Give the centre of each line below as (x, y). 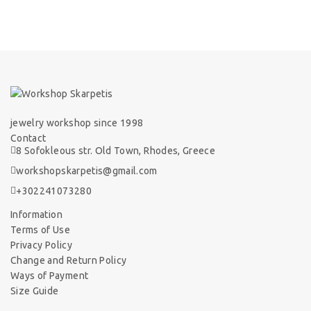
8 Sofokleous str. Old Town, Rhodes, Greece (116, 151)
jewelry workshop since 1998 (77, 123)
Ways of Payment (50, 276)
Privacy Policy (41, 245)
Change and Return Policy (69, 261)
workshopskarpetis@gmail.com (87, 171)
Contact (28, 138)
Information (36, 215)
